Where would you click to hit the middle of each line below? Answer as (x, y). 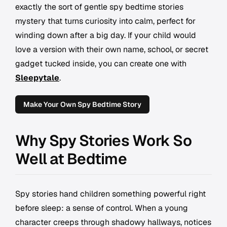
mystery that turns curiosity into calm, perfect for (105, 21)
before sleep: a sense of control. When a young (102, 208)
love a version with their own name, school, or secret (112, 50)
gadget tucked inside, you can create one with (101, 64)
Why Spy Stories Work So (103, 141)
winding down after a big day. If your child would (106, 35)
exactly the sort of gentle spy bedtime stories (99, 7)
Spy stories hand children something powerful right (110, 194)
